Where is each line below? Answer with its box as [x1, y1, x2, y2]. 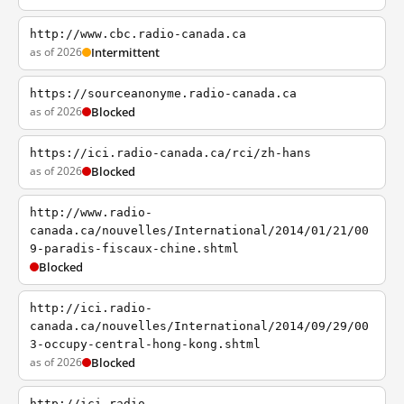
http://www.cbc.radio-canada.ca [30, 27, 246, 41]
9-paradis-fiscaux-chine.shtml [30, 242, 239, 255]
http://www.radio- [30, 206, 152, 219]
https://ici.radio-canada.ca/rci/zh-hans [30, 146, 311, 160]
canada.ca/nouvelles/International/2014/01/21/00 [30, 224, 369, 237]
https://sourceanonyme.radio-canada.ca [30, 87, 297, 100]
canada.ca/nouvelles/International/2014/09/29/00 [30, 319, 369, 333]
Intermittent [91, 44, 160, 60]
